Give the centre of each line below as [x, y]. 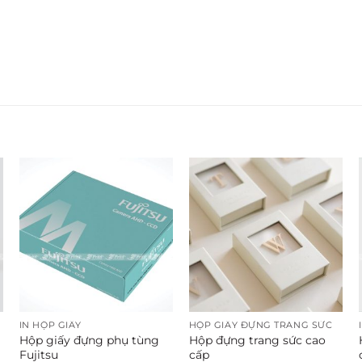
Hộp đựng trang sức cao [257, 340]
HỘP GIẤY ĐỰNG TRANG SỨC [261, 325]
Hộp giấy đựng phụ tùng [89, 340]
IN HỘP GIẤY [50, 325]
